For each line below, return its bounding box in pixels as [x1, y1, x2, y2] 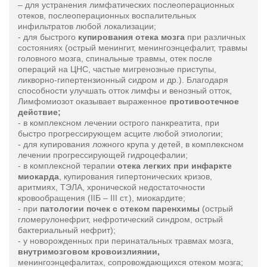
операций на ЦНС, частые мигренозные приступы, [18, 64, 216, 74]
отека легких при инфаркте [117, 161, 232, 170]
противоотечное [169, 97, 239, 106]
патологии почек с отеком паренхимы [40, 204, 200, 213]
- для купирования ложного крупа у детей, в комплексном [18, 139, 244, 149]
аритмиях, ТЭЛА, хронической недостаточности [18, 182, 205, 192]
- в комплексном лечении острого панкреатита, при [18, 118, 219, 128]
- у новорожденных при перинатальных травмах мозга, [18, 236, 234, 246]
